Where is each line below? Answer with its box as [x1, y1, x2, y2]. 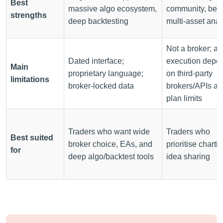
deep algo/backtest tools [68, 152, 154, 161]
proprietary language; [68, 69, 143, 78]
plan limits [166, 94, 202, 103]
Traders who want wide [68, 127, 150, 136]
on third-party [166, 69, 213, 78]
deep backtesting [68, 16, 128, 25]
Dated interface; [68, 56, 124, 65]
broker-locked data [68, 81, 134, 90]
